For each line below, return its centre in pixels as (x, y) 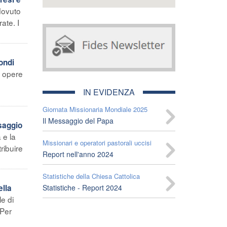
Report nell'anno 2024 (78, 154)
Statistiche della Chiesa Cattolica (91, 176)
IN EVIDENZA (109, 92)
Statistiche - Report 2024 (82, 187)
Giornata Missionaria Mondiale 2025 (95, 109)
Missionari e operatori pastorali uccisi (97, 142)
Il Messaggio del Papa (78, 120)
